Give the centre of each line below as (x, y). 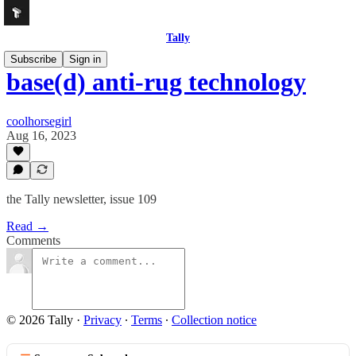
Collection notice (214, 320)
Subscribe (33, 59)
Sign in (85, 59)
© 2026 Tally (40, 320)
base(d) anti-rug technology (156, 82)
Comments (33, 240)
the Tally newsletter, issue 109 (81, 199)
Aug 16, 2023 (41, 135)
